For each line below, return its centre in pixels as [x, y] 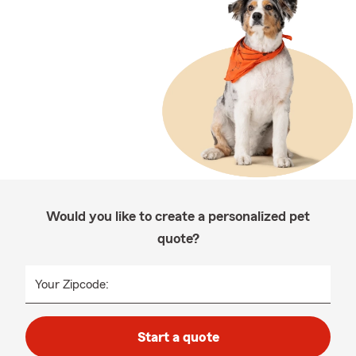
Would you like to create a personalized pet [178, 216]
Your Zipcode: [72, 284]
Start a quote [178, 337]
